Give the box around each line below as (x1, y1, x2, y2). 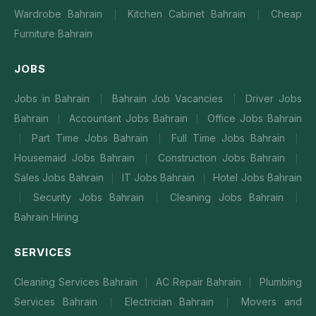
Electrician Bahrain (124, 296, 222, 308)
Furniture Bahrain (14, 28, 92, 39)
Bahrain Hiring (14, 211, 78, 223)
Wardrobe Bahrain (14, 8, 109, 20)
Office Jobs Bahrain (207, 112, 302, 124)
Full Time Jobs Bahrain (171, 132, 291, 144)
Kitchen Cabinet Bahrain (127, 8, 253, 20)
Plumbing (260, 276, 302, 288)
